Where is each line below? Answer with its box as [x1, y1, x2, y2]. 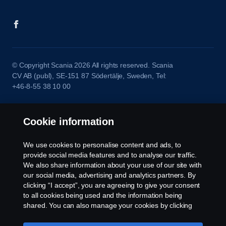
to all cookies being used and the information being [23, 191, 183, 199]
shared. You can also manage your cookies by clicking [23, 201, 193, 209]
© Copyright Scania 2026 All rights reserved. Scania [12, 61, 173, 70]
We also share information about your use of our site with [23, 161, 202, 169]
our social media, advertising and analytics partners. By [23, 171, 196, 179]
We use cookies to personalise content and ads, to [23, 141, 181, 149]
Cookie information [23, 116, 114, 127]
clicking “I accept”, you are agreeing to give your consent [23, 181, 200, 189]
